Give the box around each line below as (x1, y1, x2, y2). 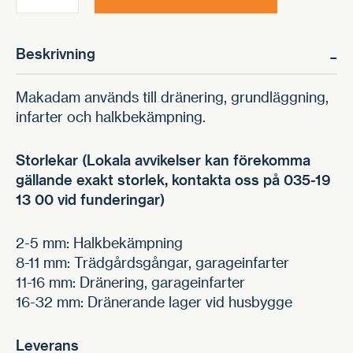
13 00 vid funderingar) (16, 191, 165, 207)
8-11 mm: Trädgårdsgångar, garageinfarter (16, 254, 289, 270)
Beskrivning (16, 45, 95, 61)
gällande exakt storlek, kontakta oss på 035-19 (16, 171, 331, 188)
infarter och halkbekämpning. (16, 108, 206, 124)
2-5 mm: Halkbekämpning (16, 234, 183, 251)
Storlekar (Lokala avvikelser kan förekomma (16, 151, 310, 168)
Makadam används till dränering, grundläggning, (16, 88, 329, 105)
